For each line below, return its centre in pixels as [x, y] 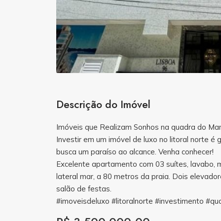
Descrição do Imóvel [103, 105]
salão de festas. [84, 189]
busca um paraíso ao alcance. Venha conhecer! [135, 152]
